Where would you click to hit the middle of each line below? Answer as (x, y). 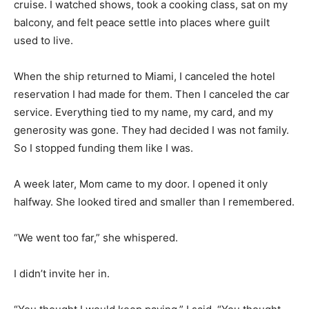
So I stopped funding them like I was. (103, 148)
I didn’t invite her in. (62, 273)
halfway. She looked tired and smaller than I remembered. (154, 201)
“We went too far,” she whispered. (96, 237)
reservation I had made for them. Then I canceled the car (152, 94)
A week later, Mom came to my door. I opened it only (141, 183)
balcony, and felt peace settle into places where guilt (142, 22)
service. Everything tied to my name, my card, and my (143, 112)
